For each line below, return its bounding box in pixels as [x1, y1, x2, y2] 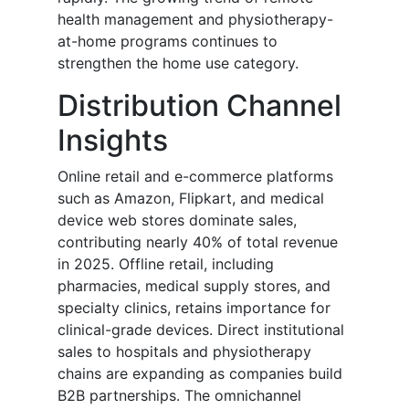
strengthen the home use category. [58, 54, 299, 73]
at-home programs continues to [58, 32, 278, 51]
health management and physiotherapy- [58, 10, 333, 29]
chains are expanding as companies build [58, 364, 342, 383]
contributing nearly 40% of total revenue [58, 233, 338, 252]
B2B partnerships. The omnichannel [58, 386, 301, 405]
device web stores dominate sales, [58, 211, 297, 230]
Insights [58, 122, 168, 159]
